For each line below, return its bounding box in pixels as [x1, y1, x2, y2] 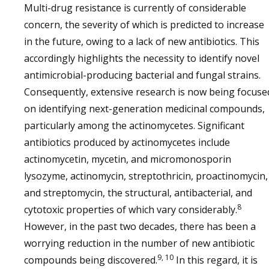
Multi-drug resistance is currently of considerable [24, 1, 246, 14]
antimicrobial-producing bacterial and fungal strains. [24, 68, 261, 82]
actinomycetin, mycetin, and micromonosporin [24, 153, 231, 166]
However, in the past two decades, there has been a [24, 220, 256, 233]
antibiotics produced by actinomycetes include [24, 136, 230, 149]
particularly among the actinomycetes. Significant [24, 119, 244, 132]
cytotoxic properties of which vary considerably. [24, 203, 237, 216]
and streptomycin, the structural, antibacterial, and [24, 186, 252, 199]
